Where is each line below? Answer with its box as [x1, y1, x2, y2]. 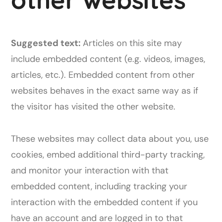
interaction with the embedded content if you [11, 196, 198, 208]
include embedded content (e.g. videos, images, [11, 53, 206, 65]
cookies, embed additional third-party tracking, [11, 149, 205, 161]
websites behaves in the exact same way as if [11, 85, 199, 97]
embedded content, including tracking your [11, 180, 188, 192]
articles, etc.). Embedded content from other [11, 69, 195, 81]
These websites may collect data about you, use [11, 133, 209, 145]
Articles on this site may [83, 37, 182, 49]
